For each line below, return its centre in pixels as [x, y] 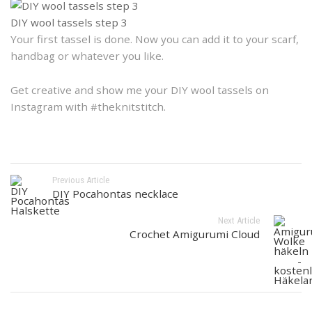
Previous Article [81, 180]
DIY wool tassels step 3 [69, 23]
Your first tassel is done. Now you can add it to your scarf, [155, 39]
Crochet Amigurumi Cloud [195, 234]
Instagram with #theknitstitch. [88, 107]
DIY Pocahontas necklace [115, 194]
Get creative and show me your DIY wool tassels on [140, 90]
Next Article [239, 221]
